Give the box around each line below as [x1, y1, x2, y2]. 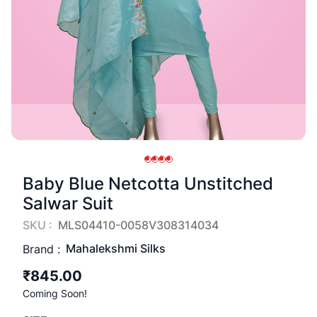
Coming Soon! [23, 287, 87, 299]
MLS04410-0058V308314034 [58, 218, 219, 232]
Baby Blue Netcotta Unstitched [23, 173, 273, 194]
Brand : [23, 241, 60, 256]
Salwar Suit [23, 193, 113, 214]
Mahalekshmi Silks [66, 241, 166, 255]
